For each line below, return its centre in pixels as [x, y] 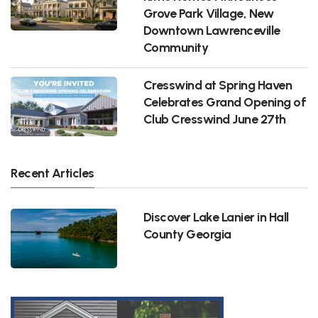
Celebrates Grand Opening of [225, 102]
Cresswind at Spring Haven [218, 85]
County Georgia [187, 234]
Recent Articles [53, 173]
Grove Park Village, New [208, 13]
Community [176, 48]
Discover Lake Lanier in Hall [216, 216]
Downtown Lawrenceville [212, 31]
